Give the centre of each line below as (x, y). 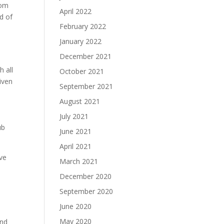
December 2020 (86, 176)
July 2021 (74, 116)
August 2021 (80, 101)
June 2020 (76, 206)
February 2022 (83, 26)
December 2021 (86, 56)
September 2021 (86, 86)
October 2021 (82, 71)
